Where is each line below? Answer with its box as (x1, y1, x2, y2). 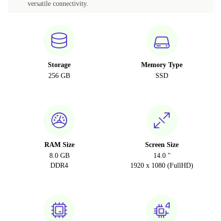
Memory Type (141, 61, 183, 69)
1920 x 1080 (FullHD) (130, 162, 193, 170)
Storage (48, 61, 71, 69)
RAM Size (44, 141, 74, 149)
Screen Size (145, 141, 179, 149)
